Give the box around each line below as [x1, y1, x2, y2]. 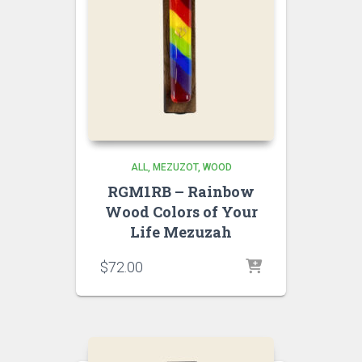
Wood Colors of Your [104, 202, 258, 221]
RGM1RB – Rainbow [107, 182, 255, 201]
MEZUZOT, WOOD [152, 162, 232, 173]
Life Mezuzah [130, 222, 232, 242]
